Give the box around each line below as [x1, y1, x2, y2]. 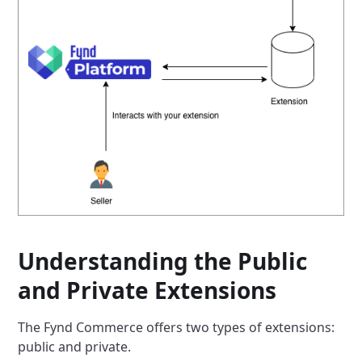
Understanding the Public [18, 246, 308, 277]
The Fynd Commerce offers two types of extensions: [18, 318, 335, 337]
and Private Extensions [18, 275, 277, 306]
